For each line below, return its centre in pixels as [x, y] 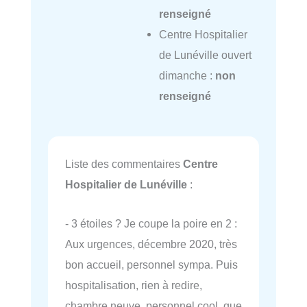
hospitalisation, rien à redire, [134, 285]
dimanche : [187, 75]
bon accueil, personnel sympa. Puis [151, 264]
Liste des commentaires [124, 164]
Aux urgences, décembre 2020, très [151, 244]
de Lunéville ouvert [205, 54]
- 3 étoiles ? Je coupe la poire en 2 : [151, 223]
